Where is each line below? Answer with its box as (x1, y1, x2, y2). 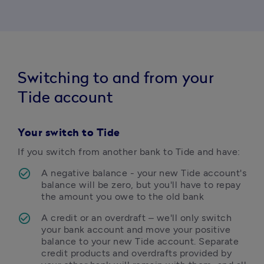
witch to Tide (50, 128, 120, 138)
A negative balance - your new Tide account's (41, 167, 246, 179)
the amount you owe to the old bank (41, 191, 204, 202)
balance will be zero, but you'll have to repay (41, 179, 240, 190)
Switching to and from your (18, 71, 214, 86)
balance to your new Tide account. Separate (41, 236, 239, 247)
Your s (18, 128, 50, 138)
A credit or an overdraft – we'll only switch (41, 212, 232, 223)
